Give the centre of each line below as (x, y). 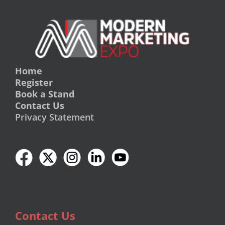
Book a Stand (45, 94)
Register (34, 83)
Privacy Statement (54, 117)
